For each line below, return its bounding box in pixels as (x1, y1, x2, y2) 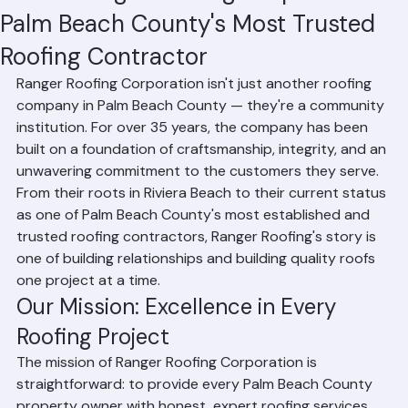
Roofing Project (16, 348, 169, 376)
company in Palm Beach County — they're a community (16, 121, 388, 140)
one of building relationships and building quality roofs (16, 274, 379, 293)
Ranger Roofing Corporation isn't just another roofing (16, 99, 375, 118)
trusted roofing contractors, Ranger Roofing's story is (16, 252, 380, 271)
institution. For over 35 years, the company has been (16, 143, 372, 162)
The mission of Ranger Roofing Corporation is (16, 378, 321, 397)
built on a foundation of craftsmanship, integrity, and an (16, 165, 390, 184)
